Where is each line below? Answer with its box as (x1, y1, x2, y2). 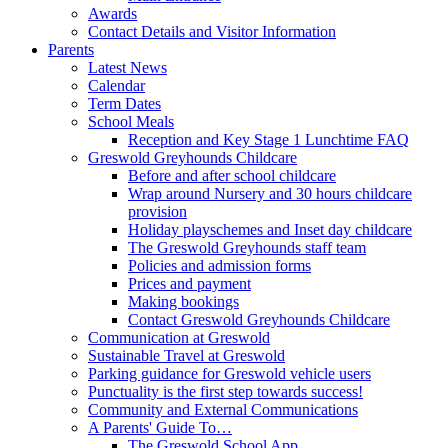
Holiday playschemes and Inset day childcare (128, 220, 412, 238)
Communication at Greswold (88, 328, 270, 346)
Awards (88, 4, 137, 22)
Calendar (88, 76, 145, 94)
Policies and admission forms (128, 256, 311, 274)
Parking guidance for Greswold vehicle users (88, 364, 371, 382)
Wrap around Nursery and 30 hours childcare (128, 184, 412, 202)
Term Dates (88, 94, 161, 112)
